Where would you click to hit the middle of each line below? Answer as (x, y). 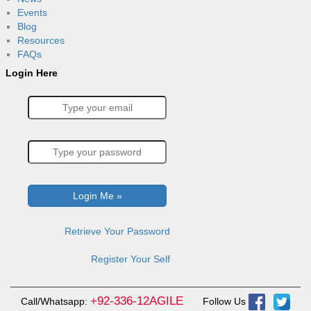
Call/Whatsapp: (56, 301)
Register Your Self (131, 259)
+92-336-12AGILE (137, 301)
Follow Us (224, 301)
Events (32, 12)
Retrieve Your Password (117, 231)
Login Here (32, 73)
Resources (41, 40)
